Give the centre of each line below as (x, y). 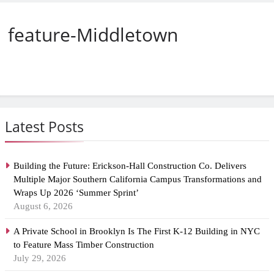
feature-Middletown (93, 35)
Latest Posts (44, 127)
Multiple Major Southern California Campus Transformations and (138, 180)
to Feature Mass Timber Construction (84, 245)
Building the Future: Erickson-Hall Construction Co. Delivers (130, 166)
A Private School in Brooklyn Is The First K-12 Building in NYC (137, 231)
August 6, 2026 (43, 206)
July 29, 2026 (40, 258)
